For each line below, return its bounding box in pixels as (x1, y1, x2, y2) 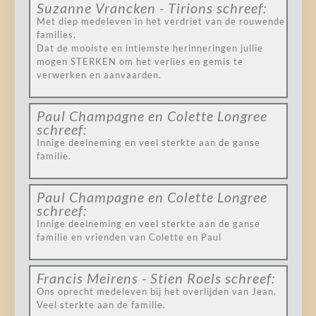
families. (36, 29, 76, 40)
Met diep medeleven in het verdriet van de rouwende (36, 16, 285, 27)
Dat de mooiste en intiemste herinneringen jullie (36, 42, 263, 54)
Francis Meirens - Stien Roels (36, 269, 221, 286)
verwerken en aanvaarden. (36, 69, 162, 80)
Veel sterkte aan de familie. (36, 299, 166, 310)
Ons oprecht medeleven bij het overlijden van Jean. (36, 286, 276, 297)
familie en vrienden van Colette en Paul (36, 231, 221, 243)
